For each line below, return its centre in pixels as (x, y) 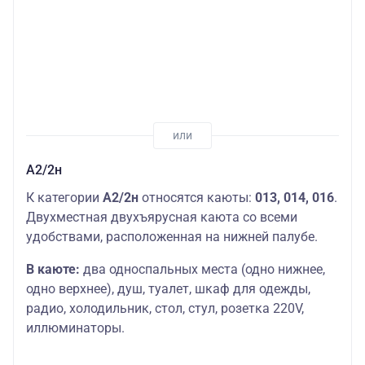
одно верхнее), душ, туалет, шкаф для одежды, (168, 289)
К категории (64, 198)
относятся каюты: (197, 198)
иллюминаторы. (75, 328)
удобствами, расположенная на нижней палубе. (172, 237)
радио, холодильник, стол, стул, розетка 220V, (165, 309)
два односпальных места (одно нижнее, (202, 270)
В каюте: (53, 270)
